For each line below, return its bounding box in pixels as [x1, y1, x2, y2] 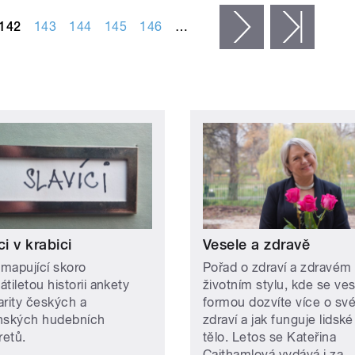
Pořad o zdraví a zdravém [203, 259, 352, 275]
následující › [264, 19, 334, 35]
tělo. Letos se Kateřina [203, 329, 337, 345]
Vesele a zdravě [203, 235, 311, 253]
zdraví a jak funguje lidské [203, 311, 353, 327]
